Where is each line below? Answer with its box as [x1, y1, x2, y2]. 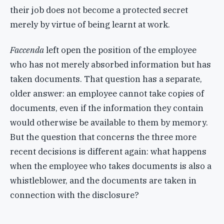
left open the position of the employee [44, 44, 196, 55]
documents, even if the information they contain [10, 102, 203, 113]
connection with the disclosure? [10, 189, 139, 200]
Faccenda [10, 44, 44, 55]
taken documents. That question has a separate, [10, 73, 202, 84]
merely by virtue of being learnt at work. [10, 19, 170, 30]
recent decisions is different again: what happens [10, 145, 206, 157]
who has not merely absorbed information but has [10, 58, 211, 70]
